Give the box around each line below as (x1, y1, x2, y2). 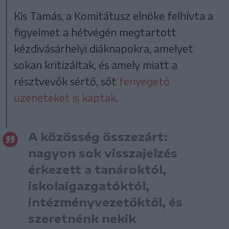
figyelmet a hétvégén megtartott (14, 25, 177, 38)
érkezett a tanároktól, (28, 162, 166, 176)
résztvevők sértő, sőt (14, 74, 120, 87)
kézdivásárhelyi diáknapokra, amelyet (14, 41, 194, 55)
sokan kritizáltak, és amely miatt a (14, 58, 178, 71)
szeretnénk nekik (28, 211, 136, 225)
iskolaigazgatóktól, (28, 178, 149, 193)
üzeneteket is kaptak (14, 90, 117, 104)
